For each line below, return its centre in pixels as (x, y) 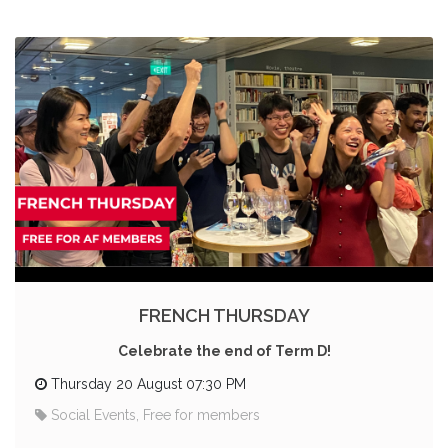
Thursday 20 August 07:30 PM (148, 384)
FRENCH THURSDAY (224, 316)
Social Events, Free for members (155, 415)
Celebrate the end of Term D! (224, 351)
